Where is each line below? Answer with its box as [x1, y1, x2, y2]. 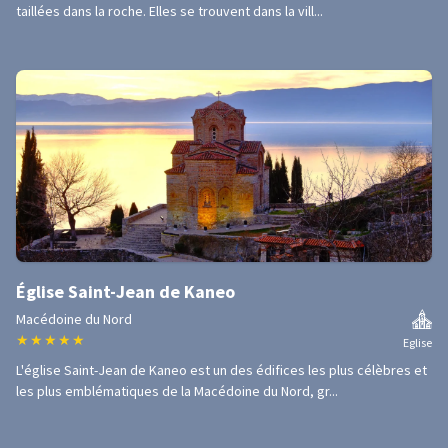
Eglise [403, 335, 432, 350]
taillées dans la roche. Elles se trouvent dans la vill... [16, 2, 323, 20]
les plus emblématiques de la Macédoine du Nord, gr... [16, 382, 338, 400]
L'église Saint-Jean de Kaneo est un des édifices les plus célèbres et [16, 361, 427, 379]
